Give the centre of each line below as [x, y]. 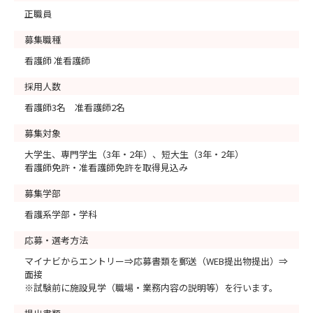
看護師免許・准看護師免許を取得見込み [106, 167]
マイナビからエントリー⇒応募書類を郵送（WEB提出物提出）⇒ [156, 261]
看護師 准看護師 [57, 60]
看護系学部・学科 [61, 214]
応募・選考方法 [56, 240]
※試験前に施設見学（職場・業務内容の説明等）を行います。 [151, 287]
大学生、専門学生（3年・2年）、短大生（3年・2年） [134, 154]
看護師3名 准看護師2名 [75, 107]
